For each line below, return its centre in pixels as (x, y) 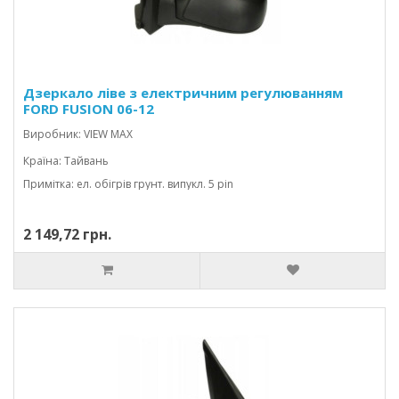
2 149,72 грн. (67, 234)
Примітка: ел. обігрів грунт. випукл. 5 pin (128, 184)
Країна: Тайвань (66, 161)
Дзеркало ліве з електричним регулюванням (183, 93)
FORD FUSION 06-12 (89, 109)
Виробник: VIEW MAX (78, 134)
